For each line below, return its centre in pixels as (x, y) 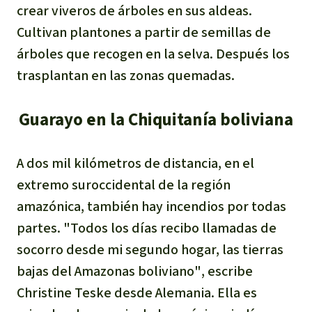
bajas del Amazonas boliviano (106, 271)
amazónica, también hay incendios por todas (151, 206)
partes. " (44, 228)
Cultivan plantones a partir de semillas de (144, 32)
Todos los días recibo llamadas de (173, 228)
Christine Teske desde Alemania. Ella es (137, 292)
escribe (229, 271)
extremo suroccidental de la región (124, 185)
